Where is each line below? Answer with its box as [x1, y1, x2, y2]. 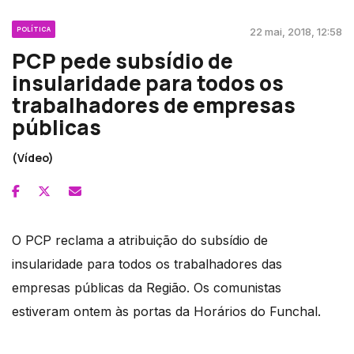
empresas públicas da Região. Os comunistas [12, 279, 281, 296]
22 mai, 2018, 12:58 [250, 24, 342, 38]
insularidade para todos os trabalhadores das [12, 255, 282, 272]
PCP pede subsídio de [12, 46, 233, 75]
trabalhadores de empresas [12, 90, 296, 119]
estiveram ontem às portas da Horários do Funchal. [12, 303, 321, 319]
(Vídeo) [12, 149, 54, 165]
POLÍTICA [17, 24, 51, 33]
